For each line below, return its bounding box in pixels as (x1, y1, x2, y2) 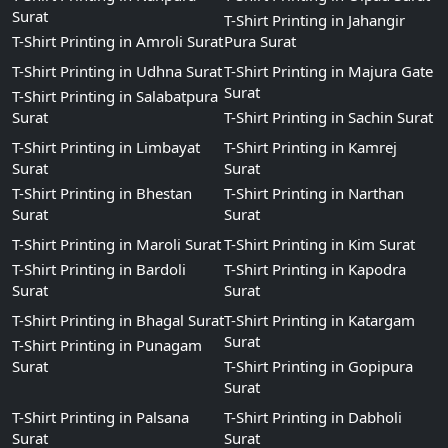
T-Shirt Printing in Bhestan (12, 183, 192, 203)
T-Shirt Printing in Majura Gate (224, 61, 433, 81)
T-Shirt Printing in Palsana (12, 407, 189, 427)
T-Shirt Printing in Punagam (12, 335, 202, 355)
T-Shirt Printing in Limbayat (12, 137, 200, 157)
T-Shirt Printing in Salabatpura (12, 86, 218, 106)
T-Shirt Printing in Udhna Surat (12, 61, 222, 81)
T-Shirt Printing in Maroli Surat (12, 234, 221, 254)
